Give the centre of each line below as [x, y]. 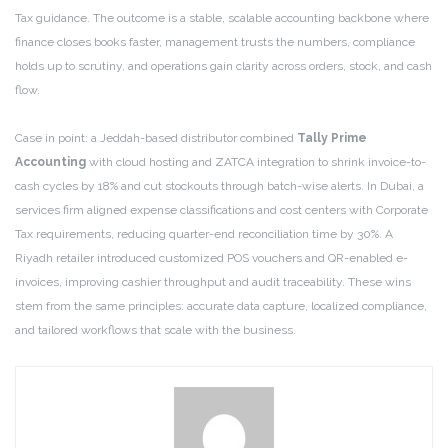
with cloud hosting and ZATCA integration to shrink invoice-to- [256, 162]
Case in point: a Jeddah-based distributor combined [156, 138]
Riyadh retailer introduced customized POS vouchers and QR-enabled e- [211, 258]
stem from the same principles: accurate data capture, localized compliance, [221, 306]
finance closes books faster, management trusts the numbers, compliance [215, 42]
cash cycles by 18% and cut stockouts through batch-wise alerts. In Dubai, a [219, 186]
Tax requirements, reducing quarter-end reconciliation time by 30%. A [204, 234]
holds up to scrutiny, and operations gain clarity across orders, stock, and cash [223, 66]
